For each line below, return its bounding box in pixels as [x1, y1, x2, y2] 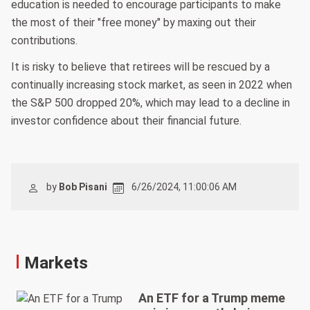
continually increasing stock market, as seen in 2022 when [11, 78, 292, 92]
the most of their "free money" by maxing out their [11, 16, 256, 30]
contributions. [11, 34, 77, 48]
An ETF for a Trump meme [138, 291, 286, 306]
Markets [24, 253, 88, 273]
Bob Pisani [59, 181, 107, 193]
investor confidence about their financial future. [11, 114, 241, 128]
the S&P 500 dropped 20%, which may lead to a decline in [11, 96, 290, 110]
